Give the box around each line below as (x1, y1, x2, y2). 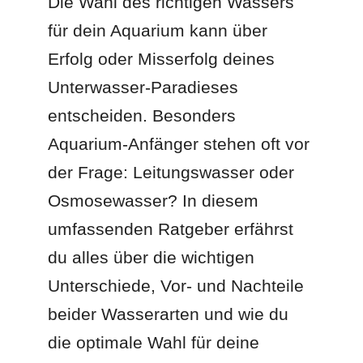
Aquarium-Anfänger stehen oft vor (48, 135, 310, 153)
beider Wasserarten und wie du (48, 305, 289, 323)
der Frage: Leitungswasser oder (48, 163, 295, 181)
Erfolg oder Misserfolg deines (48, 49, 275, 68)
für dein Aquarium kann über (48, 21, 268, 40)
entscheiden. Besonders (48, 106, 237, 125)
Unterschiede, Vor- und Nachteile (48, 276, 305, 295)
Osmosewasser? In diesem (48, 191, 259, 210)
